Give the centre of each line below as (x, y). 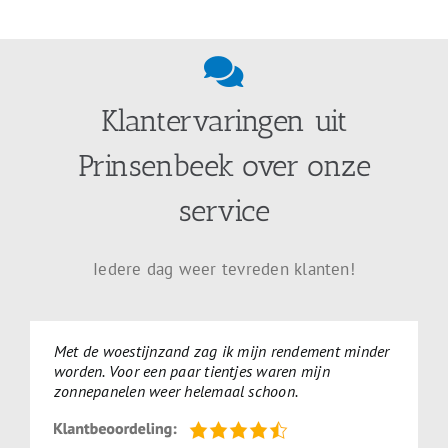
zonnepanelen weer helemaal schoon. (176, 391)
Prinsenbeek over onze (224, 166)
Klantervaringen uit (224, 121)
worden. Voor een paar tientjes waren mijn (191, 371)
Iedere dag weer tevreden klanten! (224, 269)
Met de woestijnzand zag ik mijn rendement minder (221, 351)
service (224, 211)
